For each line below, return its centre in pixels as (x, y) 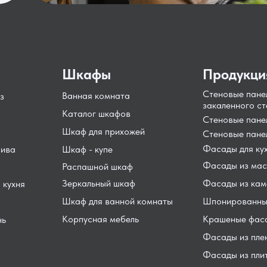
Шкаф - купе (87, 149)
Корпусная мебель (100, 219)
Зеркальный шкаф (99, 183)
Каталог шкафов (96, 114)
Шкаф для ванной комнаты (117, 201)
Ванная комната (96, 96)
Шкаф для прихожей (103, 131)
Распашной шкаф (97, 167)
